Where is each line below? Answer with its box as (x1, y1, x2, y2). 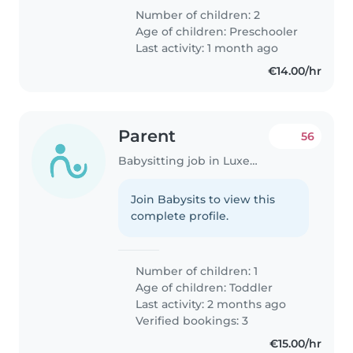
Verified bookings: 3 (132, 314, 249, 329)
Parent (118, 126, 176, 147)
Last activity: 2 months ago (132, 297, 287, 312)
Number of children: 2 (132, 8, 261, 23)
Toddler (229, 281, 273, 295)
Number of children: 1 (132, 264, 258, 279)
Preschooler (229, 24, 299, 39)
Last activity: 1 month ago (132, 41, 279, 56)
